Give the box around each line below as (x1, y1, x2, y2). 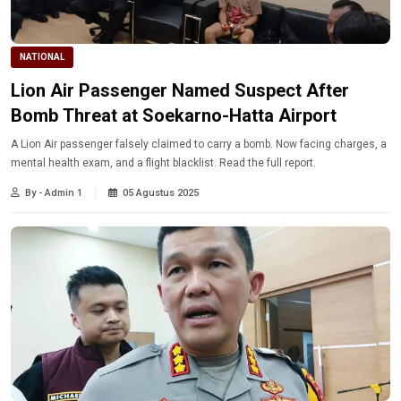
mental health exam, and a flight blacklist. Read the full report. (11, 157, 316, 170)
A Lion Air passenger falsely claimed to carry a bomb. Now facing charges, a (11, 138, 387, 151)
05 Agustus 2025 (123, 187, 199, 200)
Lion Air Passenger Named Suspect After (11, 80, 349, 102)
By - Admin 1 (25, 187, 82, 200)
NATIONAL (20, 52, 64, 63)
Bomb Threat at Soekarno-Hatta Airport (11, 105, 337, 127)
